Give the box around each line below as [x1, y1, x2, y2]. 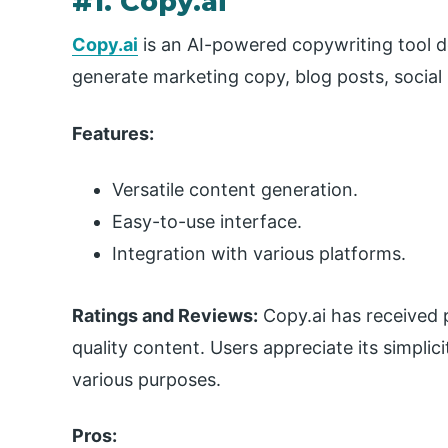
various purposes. [72, 368, 221, 390]
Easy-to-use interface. [112, 211, 302, 233]
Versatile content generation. [112, 179, 358, 201]
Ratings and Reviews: [72, 304, 258, 326]
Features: [72, 122, 154, 144]
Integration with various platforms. [112, 243, 406, 265]
